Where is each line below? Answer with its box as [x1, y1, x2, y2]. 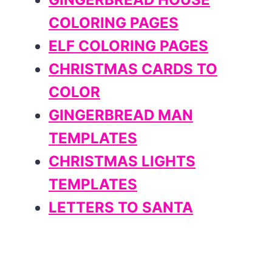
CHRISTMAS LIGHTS [49, 152, 195, 171]
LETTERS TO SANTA [49, 199, 193, 217]
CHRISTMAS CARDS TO [49, 60, 217, 78]
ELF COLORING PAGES [49, 37, 208, 55]
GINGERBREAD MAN [49, 106, 193, 124]
